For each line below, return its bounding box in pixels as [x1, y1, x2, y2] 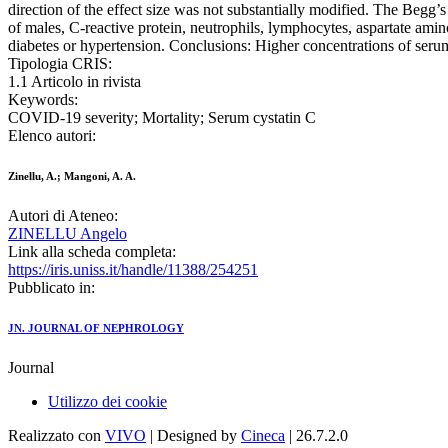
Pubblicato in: [8, 279, 95, 297]
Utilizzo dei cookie [48, 393, 167, 411]
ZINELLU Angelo [8, 225, 127, 243]
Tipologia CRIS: [8, 55, 112, 73]
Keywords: [8, 91, 78, 109]
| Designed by [146, 427, 241, 445]
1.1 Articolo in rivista [8, 73, 141, 91]
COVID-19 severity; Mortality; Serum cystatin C [8, 109, 316, 127]
